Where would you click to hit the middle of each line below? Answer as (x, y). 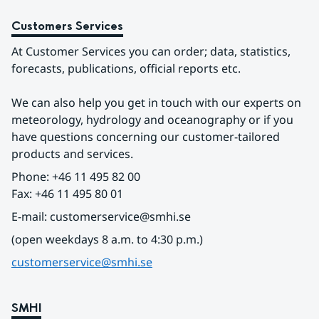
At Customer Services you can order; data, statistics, (151, 51)
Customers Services (67, 26)
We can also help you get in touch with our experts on (156, 103)
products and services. (72, 154)
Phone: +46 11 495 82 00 (76, 177)
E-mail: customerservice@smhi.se (101, 216)
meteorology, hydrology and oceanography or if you (152, 120)
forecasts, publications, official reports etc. (126, 68)
